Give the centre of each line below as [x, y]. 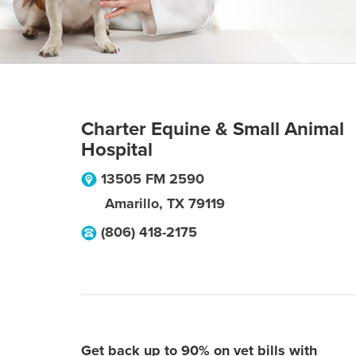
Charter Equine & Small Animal [213, 129]
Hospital [117, 150]
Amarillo [132, 203]
